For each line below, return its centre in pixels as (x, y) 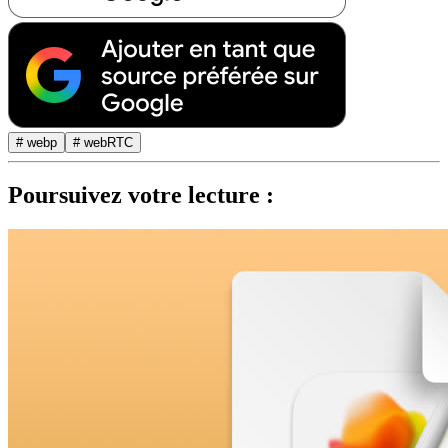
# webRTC (103, 142)
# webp (36, 142)
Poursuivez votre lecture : (141, 195)
